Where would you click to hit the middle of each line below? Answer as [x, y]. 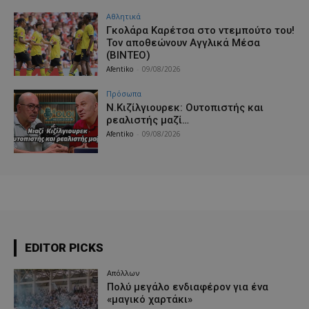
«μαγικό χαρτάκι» [150, 299]
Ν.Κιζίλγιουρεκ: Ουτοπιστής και [185, 107]
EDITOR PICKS [64, 247]
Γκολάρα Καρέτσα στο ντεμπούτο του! [201, 31]
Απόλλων [123, 272]
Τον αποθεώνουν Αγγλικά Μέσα [183, 43]
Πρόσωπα [124, 93]
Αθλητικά [124, 17]
